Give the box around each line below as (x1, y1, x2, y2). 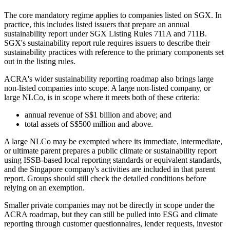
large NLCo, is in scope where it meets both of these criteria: (4, 92, 200, 102)
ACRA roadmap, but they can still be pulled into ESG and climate (4, 209, 218, 219)
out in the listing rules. (4, 56, 75, 66)
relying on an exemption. (4, 183, 85, 192)
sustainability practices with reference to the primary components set (4, 47, 224, 56)
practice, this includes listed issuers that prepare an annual (4, 20, 189, 29)
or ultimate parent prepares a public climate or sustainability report (4, 146, 217, 155)
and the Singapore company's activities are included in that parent (4, 164, 215, 174)
